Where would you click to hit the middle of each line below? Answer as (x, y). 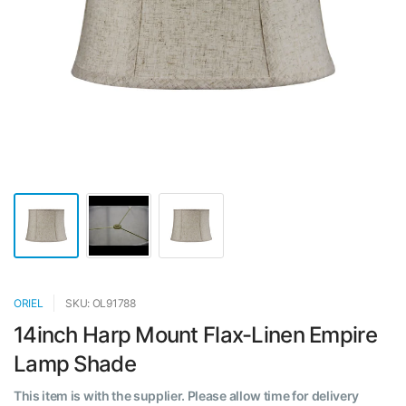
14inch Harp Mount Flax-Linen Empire (195, 335)
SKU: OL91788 (101, 303)
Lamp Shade (75, 364)
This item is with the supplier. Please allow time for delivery (187, 396)
